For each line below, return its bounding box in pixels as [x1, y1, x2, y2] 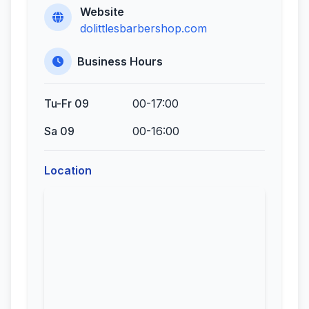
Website [80, 5, 124, 19]
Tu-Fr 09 [44, 97, 89, 110]
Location [44, 163, 92, 177]
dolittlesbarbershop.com [80, 21, 207, 35]
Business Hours [77, 54, 163, 68]
